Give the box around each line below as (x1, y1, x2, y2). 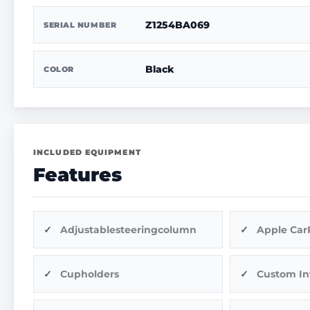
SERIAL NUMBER (44, 19, 117, 30)
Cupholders (60, 267, 119, 280)
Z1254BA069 (145, 18, 210, 31)
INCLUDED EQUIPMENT (33, 147, 141, 157)
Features (33, 163, 122, 186)
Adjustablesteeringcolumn (60, 223, 197, 236)
